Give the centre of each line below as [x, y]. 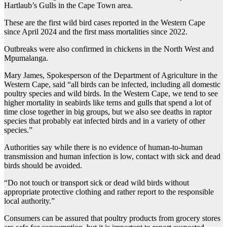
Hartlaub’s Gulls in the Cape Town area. [68, 6]
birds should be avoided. [44, 166]
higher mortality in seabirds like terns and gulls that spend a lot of [108, 103]
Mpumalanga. [26, 58]
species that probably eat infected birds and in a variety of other [105, 121]
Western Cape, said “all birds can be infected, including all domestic [112, 85]
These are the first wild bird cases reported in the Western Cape [105, 23]
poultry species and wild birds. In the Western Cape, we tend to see [111, 94]
